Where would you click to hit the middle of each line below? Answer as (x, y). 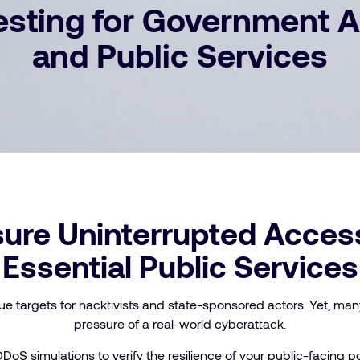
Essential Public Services (180, 266)
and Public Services (180, 55)
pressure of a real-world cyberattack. (180, 323)
